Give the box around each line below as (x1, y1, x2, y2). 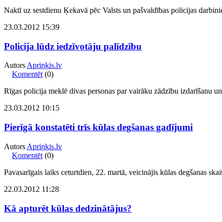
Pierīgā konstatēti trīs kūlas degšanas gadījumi (4, 122, 193, 133)
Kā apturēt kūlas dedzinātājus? (4, 203, 132, 214)
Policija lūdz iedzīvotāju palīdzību (4, 41, 142, 52)
